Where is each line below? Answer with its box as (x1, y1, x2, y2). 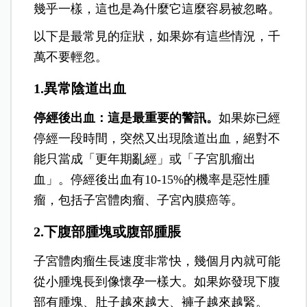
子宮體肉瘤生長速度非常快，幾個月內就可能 (34, 254, 281, 268)
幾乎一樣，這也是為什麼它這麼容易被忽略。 (34, 1, 281, 16)
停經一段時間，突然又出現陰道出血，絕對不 (34, 131, 281, 145)
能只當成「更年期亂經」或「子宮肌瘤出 (34, 151, 256, 166)
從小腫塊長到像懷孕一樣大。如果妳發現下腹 (34, 274, 281, 288)
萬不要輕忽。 (34, 49, 108, 64)
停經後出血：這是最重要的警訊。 (34, 110, 219, 125)
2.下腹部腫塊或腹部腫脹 (34, 223, 182, 239)
